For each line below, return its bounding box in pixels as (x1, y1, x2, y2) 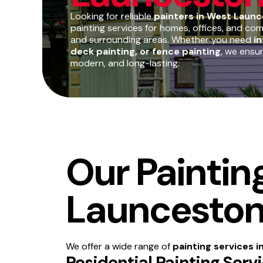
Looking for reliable (70, 9, 154, 22)
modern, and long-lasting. (70, 56, 180, 69)
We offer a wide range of (66, 240, 173, 252)
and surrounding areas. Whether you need (70, 33, 254, 46)
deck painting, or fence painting (70, 45, 221, 58)
